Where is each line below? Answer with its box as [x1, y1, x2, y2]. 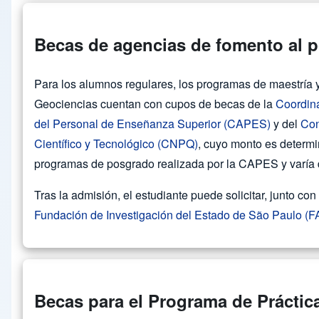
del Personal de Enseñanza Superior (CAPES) [34, 115, 271, 132]
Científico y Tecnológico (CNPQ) [34, 135, 198, 152]
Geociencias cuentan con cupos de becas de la [34, 95, 276, 113]
